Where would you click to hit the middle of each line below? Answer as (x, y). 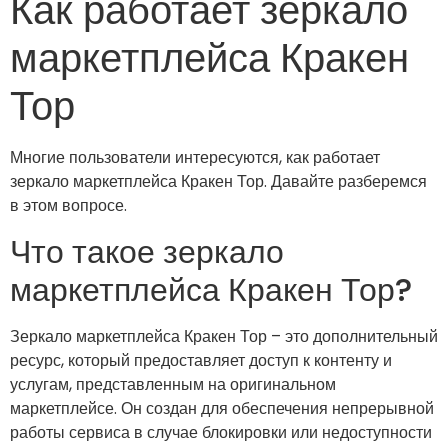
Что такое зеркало (147, 251)
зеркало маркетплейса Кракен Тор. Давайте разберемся (218, 182)
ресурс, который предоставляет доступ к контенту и (201, 360)
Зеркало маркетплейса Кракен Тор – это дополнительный (224, 336)
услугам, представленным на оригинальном (173, 384)
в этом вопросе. (68, 206)
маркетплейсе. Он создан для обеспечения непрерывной (222, 408)
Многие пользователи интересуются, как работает (195, 158)
